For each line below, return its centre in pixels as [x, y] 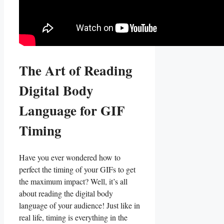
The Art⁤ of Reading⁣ [76, 70]
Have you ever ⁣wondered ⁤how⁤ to [70, 157]
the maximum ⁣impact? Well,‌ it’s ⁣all [73, 181]
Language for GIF [72, 110]
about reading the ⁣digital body [66, 193]
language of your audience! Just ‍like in [79, 205]
